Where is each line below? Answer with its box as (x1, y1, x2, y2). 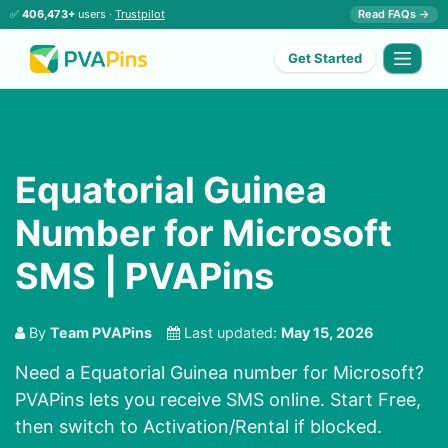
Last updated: (180, 324, 281, 342)
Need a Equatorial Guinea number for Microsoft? (15, 362, 424, 384)
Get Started (288, 50, 363, 67)
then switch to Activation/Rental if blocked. (15, 416, 382, 438)
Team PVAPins (50, 324, 152, 342)
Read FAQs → (358, 7, 430, 21)
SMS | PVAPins (15, 254, 274, 299)
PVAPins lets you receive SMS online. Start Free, (15, 389, 421, 411)
